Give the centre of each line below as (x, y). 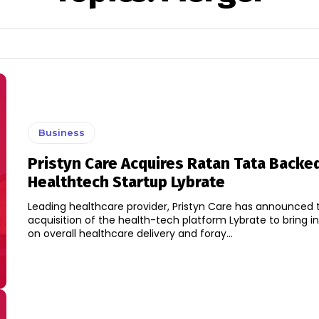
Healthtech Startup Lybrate (126, 182)
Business (61, 132)
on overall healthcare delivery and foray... (130, 234)
